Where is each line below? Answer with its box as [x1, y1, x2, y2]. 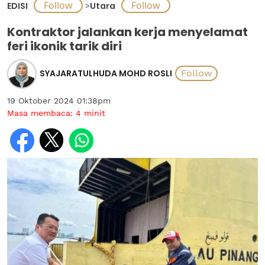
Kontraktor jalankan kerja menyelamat [7, 24, 248, 40]
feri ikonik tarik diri [7, 38, 122, 54]
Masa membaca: [7, 108, 76, 118]
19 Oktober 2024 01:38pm [7, 96, 111, 105]
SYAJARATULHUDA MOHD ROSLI [40, 67, 172, 79]
